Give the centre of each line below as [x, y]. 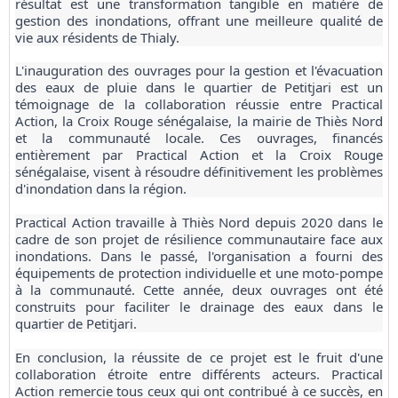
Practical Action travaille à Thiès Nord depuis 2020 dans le [199, 222]
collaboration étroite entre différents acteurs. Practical [199, 374]
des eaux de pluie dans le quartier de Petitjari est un [199, 88]
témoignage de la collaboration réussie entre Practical [199, 104]
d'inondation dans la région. [101, 189]
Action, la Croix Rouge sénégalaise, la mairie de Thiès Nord [199, 121]
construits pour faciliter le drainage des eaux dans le [199, 306]
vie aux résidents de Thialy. [97, 37]
